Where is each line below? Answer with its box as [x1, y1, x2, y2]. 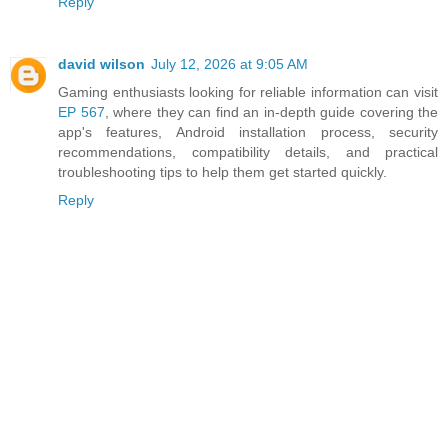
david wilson [58, 55, 145, 72]
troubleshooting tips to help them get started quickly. [58, 163, 387, 180]
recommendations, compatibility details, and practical [58, 143, 438, 160]
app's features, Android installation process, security [58, 123, 438, 140]
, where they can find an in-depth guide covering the [104, 103, 438, 120]
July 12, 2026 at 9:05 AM [151, 55, 308, 72]
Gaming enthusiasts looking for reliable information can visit [58, 83, 438, 100]
